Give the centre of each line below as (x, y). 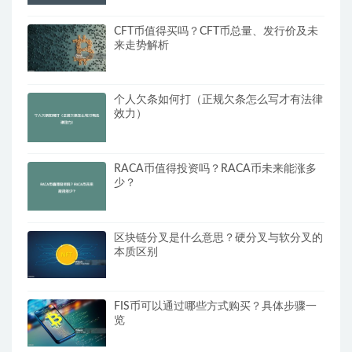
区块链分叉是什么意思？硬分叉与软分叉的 (218, 238)
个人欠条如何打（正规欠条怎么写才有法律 (218, 100)
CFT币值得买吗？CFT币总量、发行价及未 (216, 31)
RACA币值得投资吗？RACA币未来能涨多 (215, 169)
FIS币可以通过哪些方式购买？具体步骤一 (215, 307)
